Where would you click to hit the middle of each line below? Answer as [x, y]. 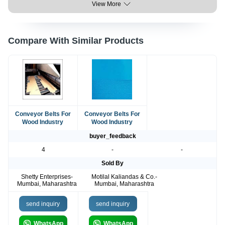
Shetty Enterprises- [47, 177]
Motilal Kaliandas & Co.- [125, 177]
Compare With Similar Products [76, 41]
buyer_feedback [113, 136]
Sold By [113, 163]
